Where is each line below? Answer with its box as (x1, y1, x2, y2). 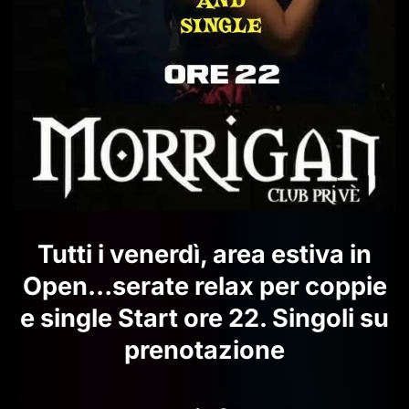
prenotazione (124, 334, 285, 365)
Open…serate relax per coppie (22, 270, 387, 301)
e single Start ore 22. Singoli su (20, 302, 389, 333)
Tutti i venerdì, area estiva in (37, 238, 372, 269)
